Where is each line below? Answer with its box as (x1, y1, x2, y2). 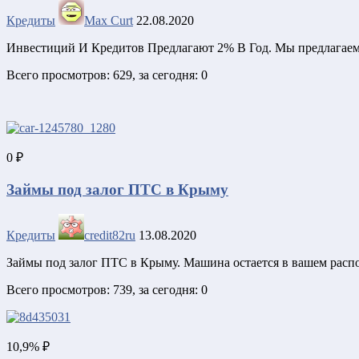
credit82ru (84, 228, 135, 242)
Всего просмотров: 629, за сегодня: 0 (6, 68, 208, 83)
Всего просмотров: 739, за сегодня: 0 (6, 282, 208, 296)
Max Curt (84, 14, 133, 28)
